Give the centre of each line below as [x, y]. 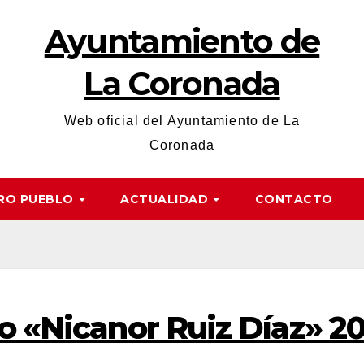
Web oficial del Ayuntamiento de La [182, 121]
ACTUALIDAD [166, 199]
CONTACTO [294, 199]
